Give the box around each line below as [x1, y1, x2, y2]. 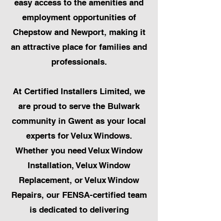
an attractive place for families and [11, 42, 147, 52]
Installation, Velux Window [28, 160, 130, 171]
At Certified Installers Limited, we [13, 86, 145, 97]
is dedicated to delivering [29, 205, 129, 215]
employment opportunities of [22, 12, 136, 23]
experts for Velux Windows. [26, 131, 132, 141]
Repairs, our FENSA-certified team [11, 190, 147, 200]
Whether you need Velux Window [15, 146, 143, 156]
